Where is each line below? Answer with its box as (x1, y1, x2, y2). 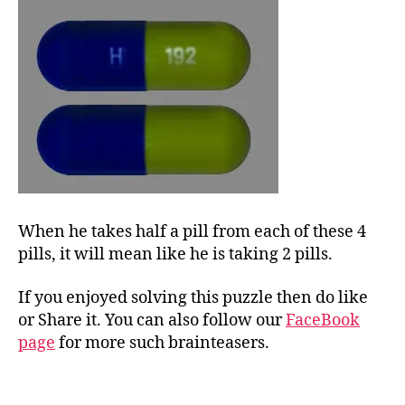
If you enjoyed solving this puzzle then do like (18, 287, 368, 308)
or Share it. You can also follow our (18, 309, 286, 331)
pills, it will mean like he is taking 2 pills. (18, 244, 333, 266)
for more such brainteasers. (55, 332, 269, 353)
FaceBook (286, 309, 360, 331)
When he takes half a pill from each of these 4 (18, 221, 366, 243)
